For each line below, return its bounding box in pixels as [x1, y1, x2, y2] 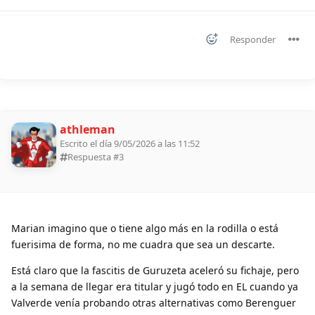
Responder [230, 33, 276, 46]
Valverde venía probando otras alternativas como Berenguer [11, 296, 296, 310]
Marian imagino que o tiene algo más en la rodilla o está [11, 221, 278, 236]
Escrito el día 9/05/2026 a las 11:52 [60, 137, 200, 150]
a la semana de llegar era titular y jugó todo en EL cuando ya [11, 280, 298, 294]
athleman [60, 122, 115, 138]
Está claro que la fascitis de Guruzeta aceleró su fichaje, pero [11, 264, 299, 278]
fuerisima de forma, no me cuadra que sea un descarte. [11, 238, 275, 252]
